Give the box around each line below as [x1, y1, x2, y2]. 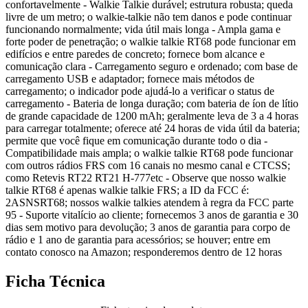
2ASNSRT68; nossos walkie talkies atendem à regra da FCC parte [5, 197, 294, 209]
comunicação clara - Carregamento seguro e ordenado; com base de [5, 60, 298, 73]
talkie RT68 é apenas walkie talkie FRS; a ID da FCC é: [5, 184, 249, 197]
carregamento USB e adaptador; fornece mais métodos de [5, 73, 254, 85]
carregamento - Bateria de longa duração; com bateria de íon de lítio [5, 98, 298, 110]
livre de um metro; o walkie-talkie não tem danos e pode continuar [5, 11, 291, 23]
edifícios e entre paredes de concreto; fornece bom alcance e [5, 48, 265, 60]
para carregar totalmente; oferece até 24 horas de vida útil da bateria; [5, 122, 300, 135]
